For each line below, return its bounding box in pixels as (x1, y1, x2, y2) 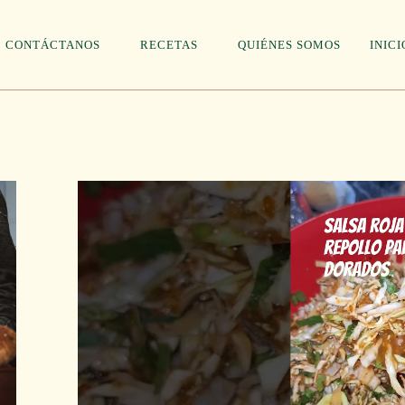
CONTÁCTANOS (5, 38, 100, 52)
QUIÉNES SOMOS (238, 38, 341, 52)
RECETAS (140, 38, 198, 52)
